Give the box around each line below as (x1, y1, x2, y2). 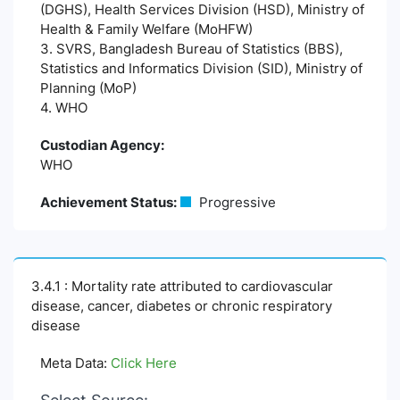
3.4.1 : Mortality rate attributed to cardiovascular (31, 278, 333, 295)
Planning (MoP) (40, 79, 137, 96)
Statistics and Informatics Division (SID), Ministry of (40, 60, 362, 77)
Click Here (111, 354, 177, 371)
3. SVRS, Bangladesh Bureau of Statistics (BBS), (40, 40, 343, 57)
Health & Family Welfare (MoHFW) (40, 21, 253, 37)
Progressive (196, 194, 276, 211)
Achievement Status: (40, 194, 177, 211)
